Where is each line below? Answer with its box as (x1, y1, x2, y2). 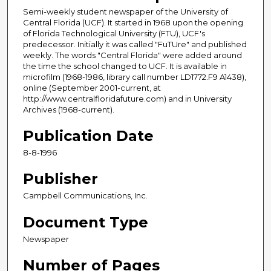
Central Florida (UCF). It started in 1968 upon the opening (23, 18, 243, 28)
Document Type (23, 213, 148, 231)
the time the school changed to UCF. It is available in (23, 61, 227, 71)
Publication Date (23, 127, 154, 145)
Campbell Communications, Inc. (23, 191, 148, 201)
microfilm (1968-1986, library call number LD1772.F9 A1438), (23, 72, 246, 82)
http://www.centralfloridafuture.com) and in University (23, 94, 232, 104)
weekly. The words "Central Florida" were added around (23, 50, 242, 60)
